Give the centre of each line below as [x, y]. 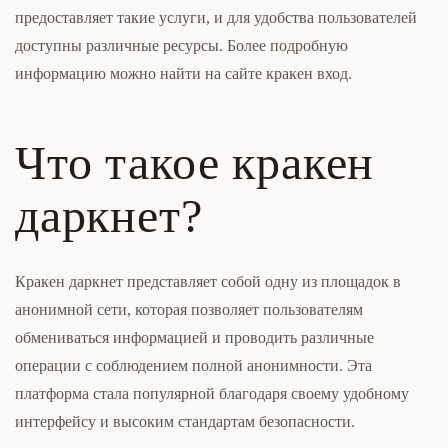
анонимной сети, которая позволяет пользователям [189, 310]
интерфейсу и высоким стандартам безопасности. [185, 422]
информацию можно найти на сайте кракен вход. [183, 74]
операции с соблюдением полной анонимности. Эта [193, 366]
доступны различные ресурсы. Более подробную [181, 46]
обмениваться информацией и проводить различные [194, 338]
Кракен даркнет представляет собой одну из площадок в [208, 282]
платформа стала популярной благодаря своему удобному [212, 394]
